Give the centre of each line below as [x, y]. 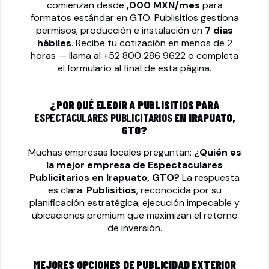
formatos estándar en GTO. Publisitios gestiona [134, 18]
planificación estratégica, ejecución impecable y [134, 203]
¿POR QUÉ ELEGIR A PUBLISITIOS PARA [134, 105]
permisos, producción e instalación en [120, 30]
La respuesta [210, 177]
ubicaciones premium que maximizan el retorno [134, 215]
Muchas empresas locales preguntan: [111, 152]
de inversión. [134, 228]
